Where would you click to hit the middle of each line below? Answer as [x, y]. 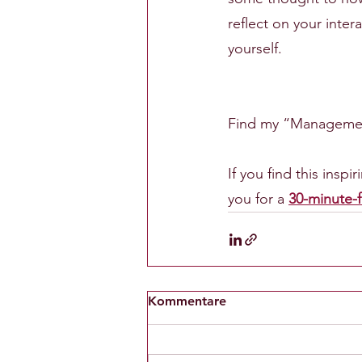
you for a [258, 199]
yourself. [255, 48]
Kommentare [187, 301]
